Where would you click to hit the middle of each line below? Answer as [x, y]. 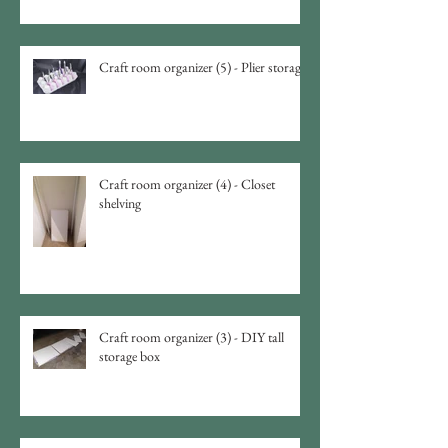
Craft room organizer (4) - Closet [187, 183]
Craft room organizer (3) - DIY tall [191, 336]
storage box [150, 355]
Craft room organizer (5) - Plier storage [202, 66]
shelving [120, 202]
